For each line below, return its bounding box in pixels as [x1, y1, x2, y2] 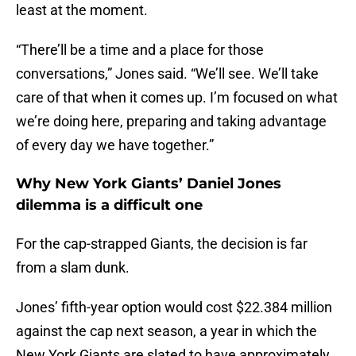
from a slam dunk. [16, 259, 130, 277]
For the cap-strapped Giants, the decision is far [16, 235, 308, 253]
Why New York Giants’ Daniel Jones [16, 175, 281, 193]
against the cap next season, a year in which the [16, 323, 317, 340]
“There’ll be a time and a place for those [16, 41, 264, 59]
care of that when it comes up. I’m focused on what [16, 89, 338, 106]
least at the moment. [16, 2, 148, 19]
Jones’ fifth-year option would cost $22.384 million [16, 299, 332, 316]
